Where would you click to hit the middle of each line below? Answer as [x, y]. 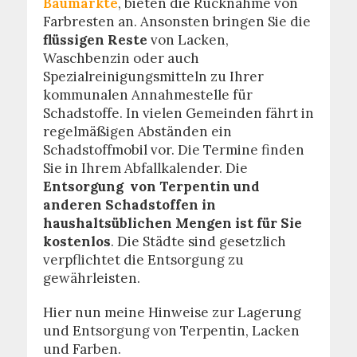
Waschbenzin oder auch [121, 58]
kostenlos [76, 241]
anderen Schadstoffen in [129, 204]
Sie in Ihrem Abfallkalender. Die [145, 168]
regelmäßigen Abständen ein [137, 131]
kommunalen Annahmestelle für [147, 94]
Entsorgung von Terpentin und [151, 186]
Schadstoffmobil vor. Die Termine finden [173, 149]
